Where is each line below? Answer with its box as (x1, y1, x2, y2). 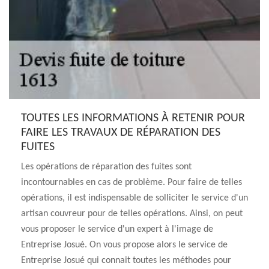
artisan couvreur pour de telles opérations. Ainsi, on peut (21, 209, 243, 219)
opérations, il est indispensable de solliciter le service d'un (21, 193, 248, 203)
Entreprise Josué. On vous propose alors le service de (21, 240, 228, 250)
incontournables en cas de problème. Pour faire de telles (21, 178, 242, 187)
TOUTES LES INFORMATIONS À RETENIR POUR (21, 112, 245, 124)
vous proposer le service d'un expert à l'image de (21, 225, 213, 234)
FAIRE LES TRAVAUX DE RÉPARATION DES (21, 127, 220, 139)
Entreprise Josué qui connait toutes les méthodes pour (21, 256, 231, 265)
